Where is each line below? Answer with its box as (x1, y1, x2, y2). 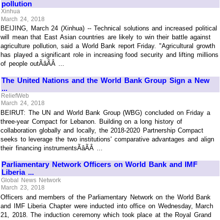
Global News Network (1, 176, 61, 184)
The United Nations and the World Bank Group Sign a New (1, 76, 210, 84)
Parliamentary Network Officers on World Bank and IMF (1, 160, 198, 169)
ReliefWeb (1, 92, 29, 100)
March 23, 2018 (1, 184, 45, 192)
